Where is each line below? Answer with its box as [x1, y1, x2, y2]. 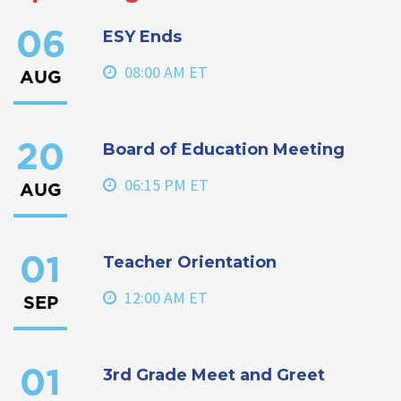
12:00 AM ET [121, 287, 208, 309]
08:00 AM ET [121, 62, 208, 83]
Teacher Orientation [103, 252, 277, 273]
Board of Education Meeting [103, 140, 345, 160]
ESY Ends [103, 27, 182, 47]
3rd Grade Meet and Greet [103, 365, 325, 386]
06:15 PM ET [121, 175, 209, 196]
